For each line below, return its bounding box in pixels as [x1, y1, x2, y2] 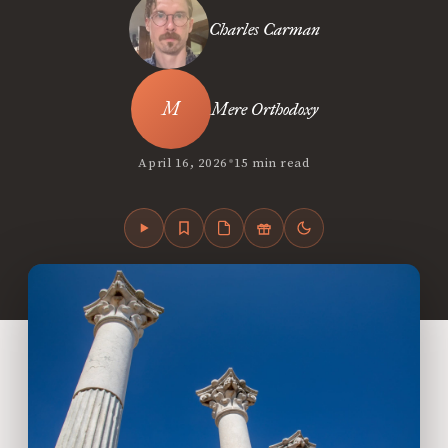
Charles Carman [208, 18, 320, 40]
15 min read [233, 154, 310, 171]
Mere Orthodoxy [210, 98, 318, 120]
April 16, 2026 [138, 154, 228, 171]
